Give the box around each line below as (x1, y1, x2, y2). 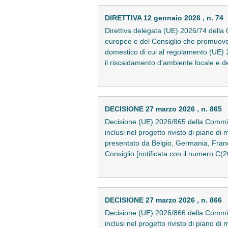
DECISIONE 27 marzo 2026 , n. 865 (105, 104, 222, 113)
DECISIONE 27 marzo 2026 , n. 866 (105, 195, 222, 204)
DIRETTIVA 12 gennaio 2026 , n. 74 (105, 13, 223, 22)
